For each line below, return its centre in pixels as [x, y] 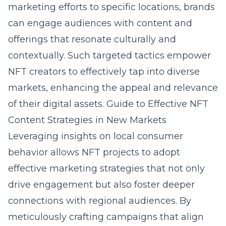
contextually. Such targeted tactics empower [109, 55]
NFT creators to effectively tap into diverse [104, 72]
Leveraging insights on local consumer [96, 136]
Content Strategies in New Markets [87, 120]
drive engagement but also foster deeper [101, 185]
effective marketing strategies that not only [106, 168]
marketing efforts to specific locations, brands [111, 7]
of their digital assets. [57, 104]
